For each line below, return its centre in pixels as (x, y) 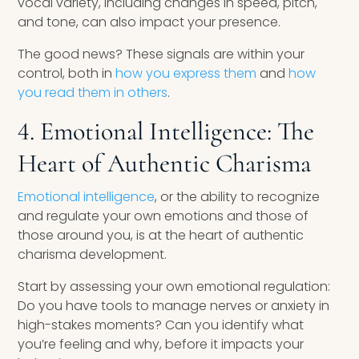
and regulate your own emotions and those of (163, 216)
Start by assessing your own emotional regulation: (174, 287)
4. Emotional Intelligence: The (166, 131)
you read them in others (93, 93)
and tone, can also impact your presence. (149, 22)
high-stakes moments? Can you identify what (161, 325)
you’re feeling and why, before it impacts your (161, 345)
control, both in (65, 74)
